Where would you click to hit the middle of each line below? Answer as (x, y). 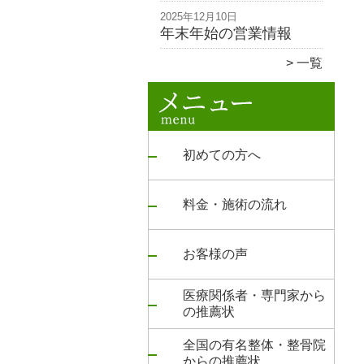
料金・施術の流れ (235, 204)
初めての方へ (222, 155)
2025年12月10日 (199, 17)
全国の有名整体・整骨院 (254, 345)
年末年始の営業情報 (226, 33)
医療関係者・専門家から (254, 295)
